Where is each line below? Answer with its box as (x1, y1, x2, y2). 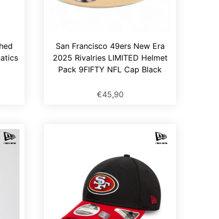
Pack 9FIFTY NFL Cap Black (58, 65, 162, 75)
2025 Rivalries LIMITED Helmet (52, 53, 168, 63)
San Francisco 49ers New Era (55, 41, 165, 51)
